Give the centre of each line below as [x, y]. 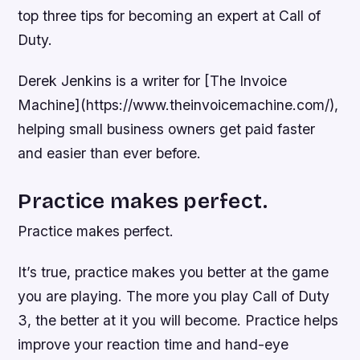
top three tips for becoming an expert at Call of [170, 16]
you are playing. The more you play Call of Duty [174, 297]
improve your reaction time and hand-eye [153, 345]
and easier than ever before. [110, 153]
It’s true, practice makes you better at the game [174, 272]
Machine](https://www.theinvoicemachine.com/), [178, 105]
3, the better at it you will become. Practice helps [178, 321]
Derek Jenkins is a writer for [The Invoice [153, 81]
